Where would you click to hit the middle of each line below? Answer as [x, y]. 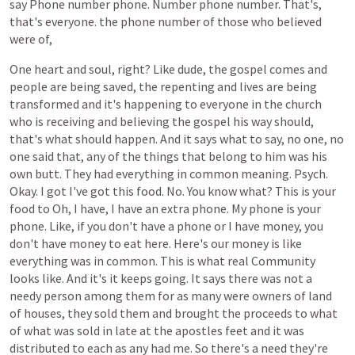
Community [283, 261]
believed [299, 21]
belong [228, 156]
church [303, 104]
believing [145, 121]
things [161, 156]
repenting [187, 86]
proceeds [268, 313]
